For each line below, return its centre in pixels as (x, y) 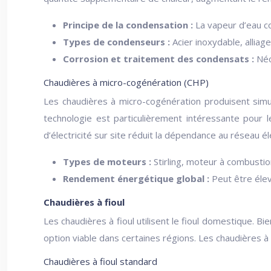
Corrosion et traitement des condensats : (160, 59)
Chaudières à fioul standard (100, 261)
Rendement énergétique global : (137, 178)
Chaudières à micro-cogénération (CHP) (126, 82)
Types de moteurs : (108, 162)
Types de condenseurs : (118, 42)
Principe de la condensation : (129, 25)
